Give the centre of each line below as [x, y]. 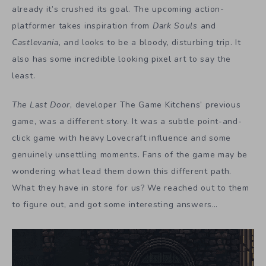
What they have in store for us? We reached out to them [131, 188]
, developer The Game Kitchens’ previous [156, 104]
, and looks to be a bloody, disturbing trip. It [150, 42]
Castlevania [35, 42]
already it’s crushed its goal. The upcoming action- [118, 9]
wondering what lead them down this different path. [122, 171]
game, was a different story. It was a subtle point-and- [127, 121]
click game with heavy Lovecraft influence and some [122, 138]
